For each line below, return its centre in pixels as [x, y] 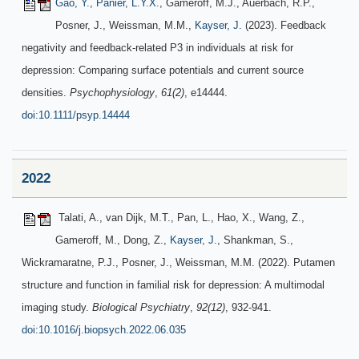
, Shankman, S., [255, 240]
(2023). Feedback [284, 25]
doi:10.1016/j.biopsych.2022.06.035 [104, 330]
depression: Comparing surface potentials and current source [163, 70]
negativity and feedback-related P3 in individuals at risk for [157, 48]
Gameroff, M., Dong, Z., [113, 240]
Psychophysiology [112, 93]
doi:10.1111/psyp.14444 [76, 115]
